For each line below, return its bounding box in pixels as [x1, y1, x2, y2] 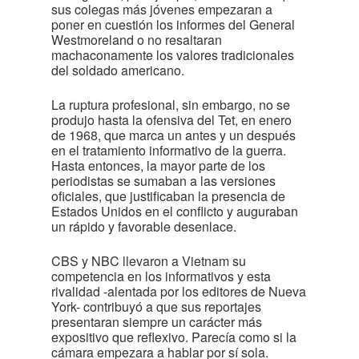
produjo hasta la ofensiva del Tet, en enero [51, 111, 292, 129]
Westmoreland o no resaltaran [51, 30, 222, 49]
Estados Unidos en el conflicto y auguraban [51, 202, 298, 220]
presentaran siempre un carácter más [51, 313, 262, 331]
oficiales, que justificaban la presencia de [51, 187, 285, 205]
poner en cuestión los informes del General [51, 15, 295, 34]
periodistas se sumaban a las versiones [51, 171, 276, 190]
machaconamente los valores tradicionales [51, 46, 294, 64]
